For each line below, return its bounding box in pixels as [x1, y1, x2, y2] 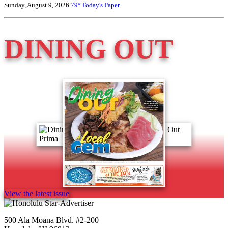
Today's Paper [82, 1, 120, 9]
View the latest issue [4, 189, 69, 198]
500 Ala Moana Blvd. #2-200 [4, 215, 99, 224]
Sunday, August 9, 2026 [4, 1, 71, 9]
